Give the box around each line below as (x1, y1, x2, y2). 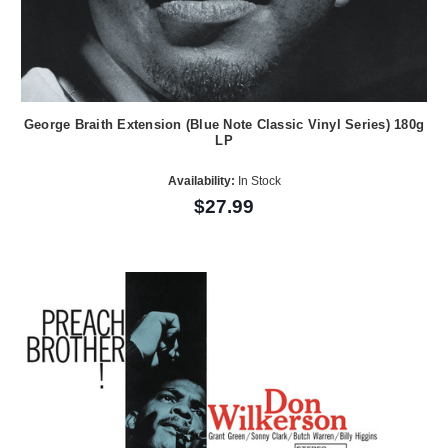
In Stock (234, 173, 281, 188)
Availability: (167, 173, 235, 188)
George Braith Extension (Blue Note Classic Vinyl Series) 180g (23, 117, 425, 133)
